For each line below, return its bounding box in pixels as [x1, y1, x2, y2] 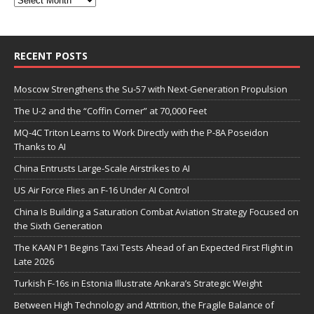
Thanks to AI [14, 139, 66, 153]
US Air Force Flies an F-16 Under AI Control [14, 183, 189, 196]
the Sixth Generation [14, 219, 102, 232]
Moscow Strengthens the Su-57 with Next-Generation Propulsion [14, 82, 287, 95]
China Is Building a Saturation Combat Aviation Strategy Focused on [14, 205, 299, 218]
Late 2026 [14, 254, 54, 268]
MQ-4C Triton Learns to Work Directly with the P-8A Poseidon [14, 125, 268, 139]
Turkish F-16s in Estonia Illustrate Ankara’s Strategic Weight [14, 276, 262, 289]
